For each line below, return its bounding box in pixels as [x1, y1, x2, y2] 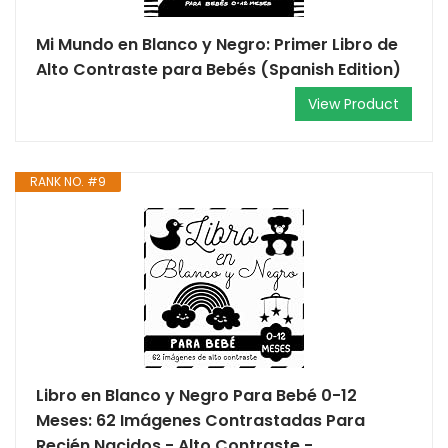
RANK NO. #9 [30, 173, 106, 190]
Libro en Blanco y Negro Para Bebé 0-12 [36, 384, 357, 407]
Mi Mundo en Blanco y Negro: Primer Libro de [36, 33, 398, 56]
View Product [308, 94, 399, 114]
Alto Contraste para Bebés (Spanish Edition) [36, 58, 401, 81]
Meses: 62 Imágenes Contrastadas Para [36, 409, 365, 432]
